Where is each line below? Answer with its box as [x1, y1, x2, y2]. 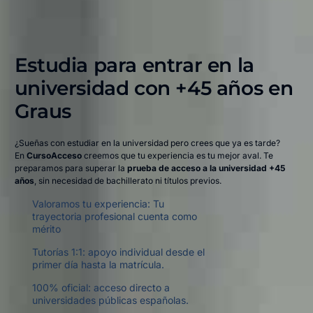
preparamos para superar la [14, 163, 127, 174]
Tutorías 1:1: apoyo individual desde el [31, 246, 205, 259]
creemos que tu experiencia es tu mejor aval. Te [81, 150, 273, 161]
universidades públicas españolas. [31, 294, 189, 307]
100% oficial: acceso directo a [31, 282, 170, 294]
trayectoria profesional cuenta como [31, 210, 197, 223]
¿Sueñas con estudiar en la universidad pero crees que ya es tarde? [14, 138, 280, 149]
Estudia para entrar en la [14, 53, 254, 78]
